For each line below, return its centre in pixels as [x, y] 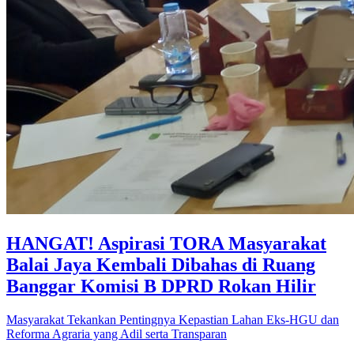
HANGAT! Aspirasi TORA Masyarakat [166, 243]
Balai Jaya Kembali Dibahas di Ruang [161, 264]
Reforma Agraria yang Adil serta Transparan [117, 333]
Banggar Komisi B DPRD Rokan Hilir [161, 286]
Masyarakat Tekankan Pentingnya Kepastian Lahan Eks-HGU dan [173, 319]
